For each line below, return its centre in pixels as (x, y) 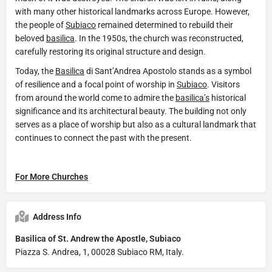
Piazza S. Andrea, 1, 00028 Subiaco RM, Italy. (100, 252)
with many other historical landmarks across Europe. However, (132, 11)
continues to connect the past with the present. (104, 138)
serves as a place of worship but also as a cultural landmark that (136, 124)
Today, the (35, 71)
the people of (40, 25)
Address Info (57, 216)
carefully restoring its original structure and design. (110, 51)
